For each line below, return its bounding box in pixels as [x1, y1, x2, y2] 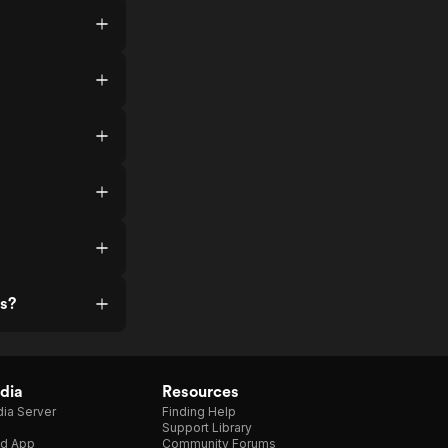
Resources [162, 382, 239, 401]
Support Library [162, 420, 252, 435]
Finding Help [162, 404, 236, 419]
